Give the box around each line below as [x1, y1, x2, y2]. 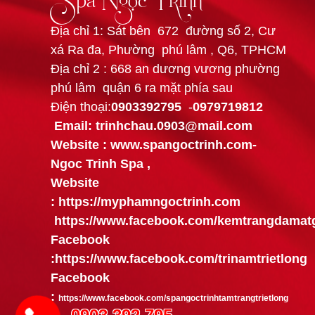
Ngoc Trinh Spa [51, 157, 147, 171]
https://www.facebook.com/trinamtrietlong [55, 252, 307, 266]
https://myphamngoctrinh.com [58, 195, 240, 209]
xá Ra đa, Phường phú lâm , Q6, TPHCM [51, 43, 286, 57]
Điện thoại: [51, 100, 111, 114]
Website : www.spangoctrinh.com [51, 138, 252, 152]
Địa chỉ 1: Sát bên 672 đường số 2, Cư [51, 24, 276, 38]
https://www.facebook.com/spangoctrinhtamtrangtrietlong [58, 293, 288, 303]
